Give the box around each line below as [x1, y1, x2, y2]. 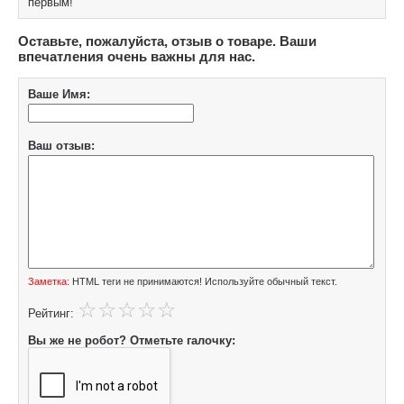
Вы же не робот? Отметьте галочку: [28, 333, 235, 347]
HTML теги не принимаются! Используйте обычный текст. [69, 275, 337, 287]
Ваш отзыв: [28, 138, 95, 152]
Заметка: [28, 275, 69, 287]
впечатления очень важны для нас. [18, 48, 255, 64]
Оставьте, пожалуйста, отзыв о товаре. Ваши [18, 32, 317, 49]
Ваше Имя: [28, 87, 90, 101]
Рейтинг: [28, 306, 74, 320]
